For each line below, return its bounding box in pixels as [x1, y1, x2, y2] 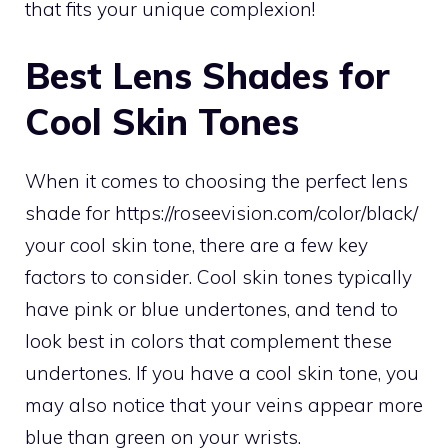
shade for [25, 201, 115, 225]
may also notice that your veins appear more [25, 393, 423, 417]
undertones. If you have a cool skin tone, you [25, 361, 419, 385]
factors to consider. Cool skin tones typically [25, 265, 412, 289]
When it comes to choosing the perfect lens [25, 169, 408, 193]
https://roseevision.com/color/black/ [115, 201, 418, 225]
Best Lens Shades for [25, 53, 390, 98]
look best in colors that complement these [25, 329, 392, 353]
